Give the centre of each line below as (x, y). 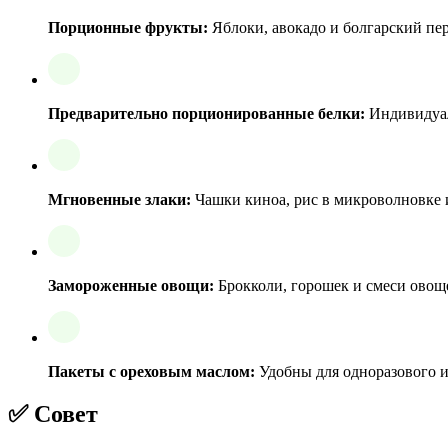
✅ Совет (53, 413)
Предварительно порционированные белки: (206, 113)
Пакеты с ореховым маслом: (151, 371)
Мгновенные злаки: (119, 199)
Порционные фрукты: (128, 27)
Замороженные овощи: (131, 285)
